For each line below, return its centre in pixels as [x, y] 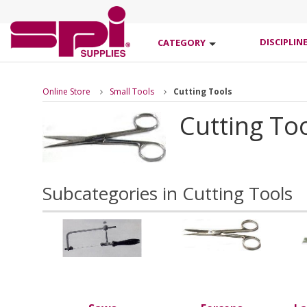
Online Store [66, 91]
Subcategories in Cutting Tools [168, 193]
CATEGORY [182, 42]
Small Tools [132, 91]
